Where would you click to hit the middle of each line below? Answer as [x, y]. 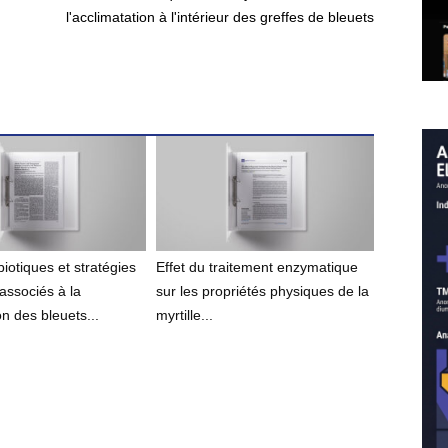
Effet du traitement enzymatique [257, 267]
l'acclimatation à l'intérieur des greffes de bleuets [220, 17]
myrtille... [185, 315]
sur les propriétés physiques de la [263, 291]
